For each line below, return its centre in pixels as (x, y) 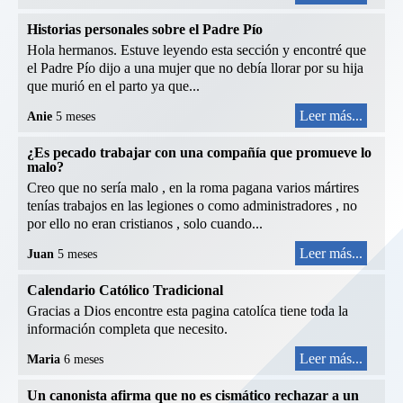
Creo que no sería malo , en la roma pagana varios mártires (193, 188)
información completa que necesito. (127, 329)
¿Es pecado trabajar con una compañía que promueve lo (199, 153)
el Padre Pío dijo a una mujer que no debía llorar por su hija (195, 68)
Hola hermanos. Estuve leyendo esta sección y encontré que (197, 50)
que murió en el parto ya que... (113, 86)
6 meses (84, 360)
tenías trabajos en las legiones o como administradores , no (192, 206)
